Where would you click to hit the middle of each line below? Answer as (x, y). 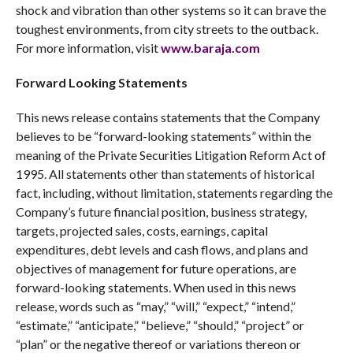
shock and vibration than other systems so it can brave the (171, 10)
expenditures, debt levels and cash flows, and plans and (162, 250)
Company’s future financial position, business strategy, (161, 212)
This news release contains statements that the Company (167, 117)
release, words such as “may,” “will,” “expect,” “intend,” (155, 307)
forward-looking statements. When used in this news (156, 288)
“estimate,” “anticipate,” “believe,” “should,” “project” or (160, 325)
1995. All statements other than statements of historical (165, 174)
